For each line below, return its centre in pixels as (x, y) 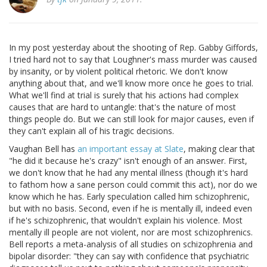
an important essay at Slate (131, 149)
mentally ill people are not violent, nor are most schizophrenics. (131, 232)
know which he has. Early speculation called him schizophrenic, (129, 197)
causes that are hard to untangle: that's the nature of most (122, 107)
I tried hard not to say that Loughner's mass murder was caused (133, 60)
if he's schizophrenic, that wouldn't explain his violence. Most (126, 221)
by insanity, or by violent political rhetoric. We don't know (118, 72)
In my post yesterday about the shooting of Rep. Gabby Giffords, (133, 48)
